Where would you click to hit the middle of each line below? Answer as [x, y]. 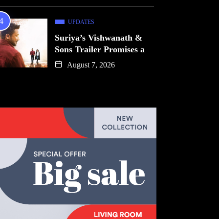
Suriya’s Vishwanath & [99, 38]
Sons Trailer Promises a [100, 49]
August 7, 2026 [90, 65]
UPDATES [81, 22]
